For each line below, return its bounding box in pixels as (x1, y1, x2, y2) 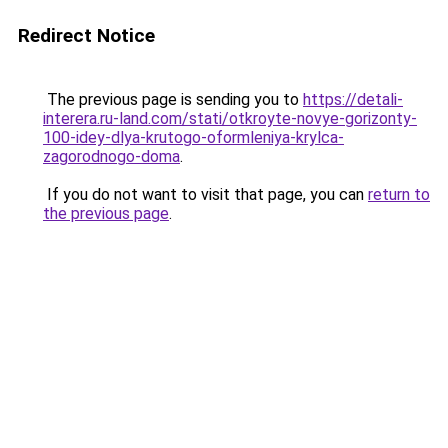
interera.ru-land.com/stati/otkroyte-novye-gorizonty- (43, 109, 417, 128)
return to (368, 185, 430, 204)
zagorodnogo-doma (43, 147, 180, 166)
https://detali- (303, 90, 403, 109)
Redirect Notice (18, 24, 155, 47)
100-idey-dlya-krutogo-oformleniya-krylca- (43, 128, 344, 147)
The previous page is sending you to (43, 90, 303, 109)
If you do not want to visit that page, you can (43, 185, 368, 204)
